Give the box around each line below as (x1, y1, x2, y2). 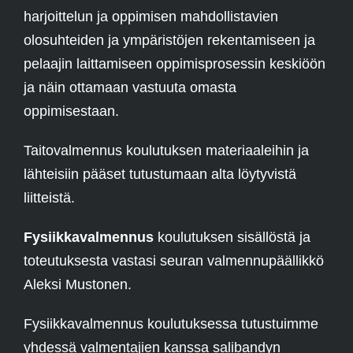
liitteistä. (24, 190, 75, 206)
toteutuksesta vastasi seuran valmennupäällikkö (24, 253, 324, 269)
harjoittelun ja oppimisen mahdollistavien (24, 9, 278, 25)
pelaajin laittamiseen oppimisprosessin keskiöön (24, 56, 325, 72)
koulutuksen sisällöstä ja (154, 229, 310, 246)
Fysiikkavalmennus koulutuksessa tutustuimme (24, 316, 318, 333)
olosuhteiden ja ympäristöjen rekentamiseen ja (24, 32, 315, 49)
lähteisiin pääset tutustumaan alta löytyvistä (24, 166, 296, 183)
